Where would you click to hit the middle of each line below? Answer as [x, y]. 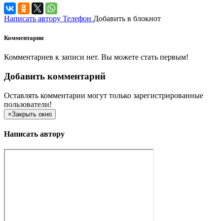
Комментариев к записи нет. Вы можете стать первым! [96, 57]
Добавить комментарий [55, 76]
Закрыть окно [32, 114]
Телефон [77, 18]
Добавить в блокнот [127, 18]
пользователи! [28, 104]
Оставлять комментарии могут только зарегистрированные [104, 95]
